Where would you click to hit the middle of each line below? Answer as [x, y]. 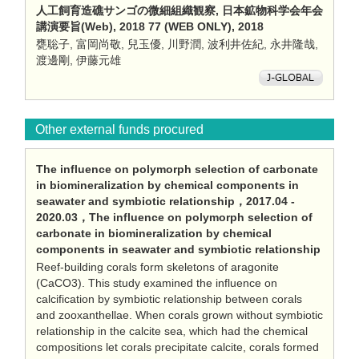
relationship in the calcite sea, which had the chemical [172, 331]
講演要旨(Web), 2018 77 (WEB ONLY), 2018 [150, 26]
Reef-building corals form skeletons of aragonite [157, 267]
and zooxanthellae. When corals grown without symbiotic [179, 315]
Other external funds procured [119, 129]
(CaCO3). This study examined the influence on [157, 283]
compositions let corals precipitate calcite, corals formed [177, 347]
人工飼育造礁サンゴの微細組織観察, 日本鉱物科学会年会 [179, 10]
